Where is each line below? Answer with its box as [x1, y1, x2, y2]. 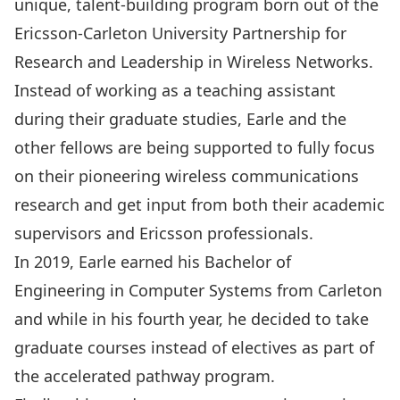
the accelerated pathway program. [14, 364, 279, 387]
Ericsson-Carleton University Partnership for [14, 21, 346, 44]
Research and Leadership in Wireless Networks [14, 50, 369, 72]
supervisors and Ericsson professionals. [14, 221, 313, 244]
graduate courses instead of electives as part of [14, 336, 374, 358]
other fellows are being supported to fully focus [14, 136, 375, 158]
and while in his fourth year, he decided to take [14, 307, 369, 329]
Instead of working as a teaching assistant [14, 79, 336, 101]
